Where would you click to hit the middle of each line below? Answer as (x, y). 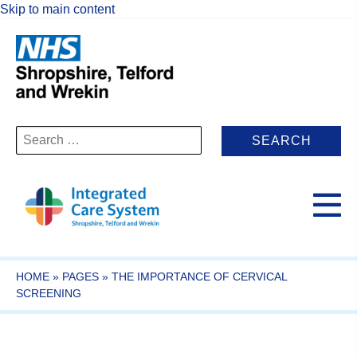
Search (35, 133)
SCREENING (49, 293)
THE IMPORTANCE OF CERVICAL (199, 276)
